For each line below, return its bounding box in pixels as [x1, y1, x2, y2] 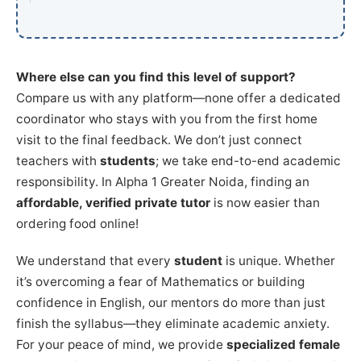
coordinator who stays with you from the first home [16, 110, 317, 127]
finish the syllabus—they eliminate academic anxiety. [16, 315, 330, 331]
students [100, 152, 156, 168]
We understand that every [16, 252, 174, 268]
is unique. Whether [222, 252, 335, 268]
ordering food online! [16, 215, 139, 231]
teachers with [16, 152, 100, 168]
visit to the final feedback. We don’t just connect [16, 131, 302, 147]
